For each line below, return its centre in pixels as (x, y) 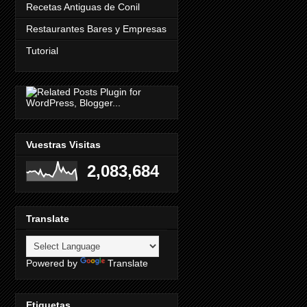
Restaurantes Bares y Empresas (96, 28)
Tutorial (42, 50)
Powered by (53, 263)
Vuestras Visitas (63, 145)
